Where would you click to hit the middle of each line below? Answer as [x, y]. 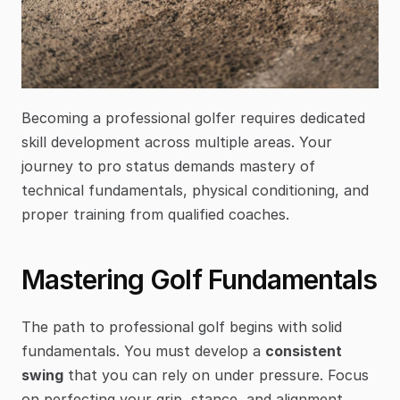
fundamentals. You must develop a [143, 350]
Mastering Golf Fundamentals [200, 279]
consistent [304, 350]
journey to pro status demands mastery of [168, 166]
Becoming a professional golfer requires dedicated [193, 117]
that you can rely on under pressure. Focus [216, 375]
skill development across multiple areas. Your [177, 142]
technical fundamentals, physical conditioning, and [195, 190]
